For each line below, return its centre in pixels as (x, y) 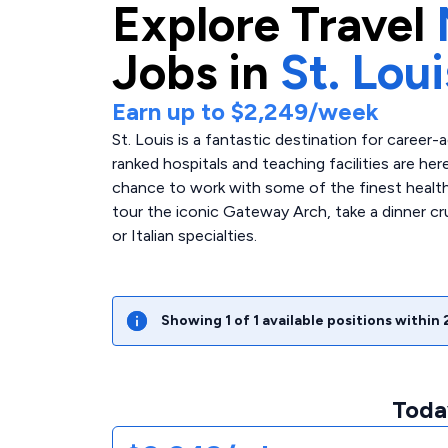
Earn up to (171, 111)
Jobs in (190, 72)
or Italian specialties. (184, 235)
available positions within (349, 320)
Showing (193, 320)
